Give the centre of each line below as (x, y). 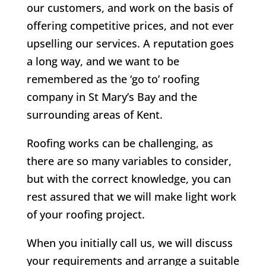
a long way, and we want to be (103, 61)
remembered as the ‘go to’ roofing (113, 79)
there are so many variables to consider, (129, 161)
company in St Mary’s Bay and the (112, 97)
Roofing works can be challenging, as (120, 143)
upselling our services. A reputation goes (130, 44)
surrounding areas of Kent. (94, 115)
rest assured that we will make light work (131, 197)
